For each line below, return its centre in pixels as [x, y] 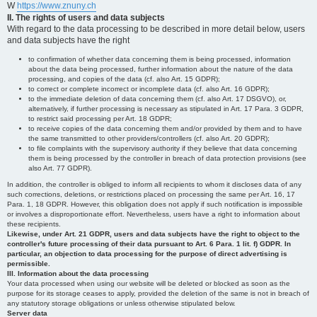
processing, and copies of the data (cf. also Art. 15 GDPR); [124, 79]
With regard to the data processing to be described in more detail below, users [156, 29]
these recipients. [34, 224]
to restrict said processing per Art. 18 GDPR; [100, 119]
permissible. [29, 264]
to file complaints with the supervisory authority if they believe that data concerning [163, 148]
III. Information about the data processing [78, 273]
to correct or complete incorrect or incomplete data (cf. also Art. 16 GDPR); [149, 89]
